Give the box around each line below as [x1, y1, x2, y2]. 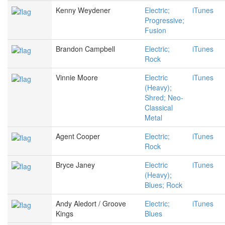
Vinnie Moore [56, 72, 98, 83]
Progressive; [145, 15, 184, 26]
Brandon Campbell [56, 44, 115, 54]
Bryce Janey [56, 160, 95, 170]
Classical [145, 102, 173, 113]
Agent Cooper [56, 131, 100, 142]
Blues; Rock [145, 180, 182, 190]
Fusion [145, 25, 166, 36]
